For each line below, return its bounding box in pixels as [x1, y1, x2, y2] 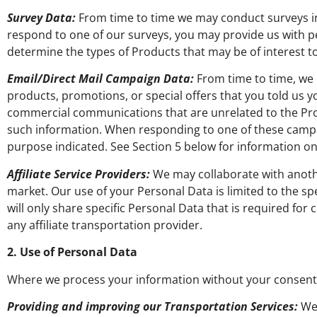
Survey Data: [7, 9, 76, 25]
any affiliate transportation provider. [7, 217, 202, 233]
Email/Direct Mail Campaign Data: [7, 71, 194, 87]
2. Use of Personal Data [7, 244, 137, 260]
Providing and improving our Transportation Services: [7, 298, 298, 314]
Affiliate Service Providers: [7, 166, 150, 182]
